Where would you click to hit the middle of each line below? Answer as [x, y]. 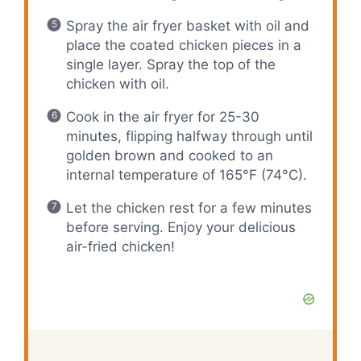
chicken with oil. [117, 84]
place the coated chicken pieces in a [183, 46]
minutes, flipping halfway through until [189, 137]
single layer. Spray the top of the [170, 65]
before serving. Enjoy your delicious [180, 228]
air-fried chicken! [120, 247]
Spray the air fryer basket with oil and [187, 26]
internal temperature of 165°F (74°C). [186, 175]
